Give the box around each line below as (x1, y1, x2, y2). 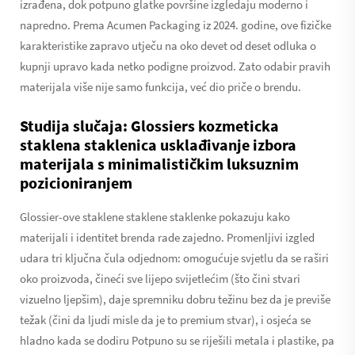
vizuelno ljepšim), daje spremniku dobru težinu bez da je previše (20, 291, 330, 307)
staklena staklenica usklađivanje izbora (20, 134, 296, 155)
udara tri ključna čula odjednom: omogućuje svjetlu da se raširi (20, 250, 329, 265)
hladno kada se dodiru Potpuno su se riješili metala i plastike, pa (20, 332, 334, 348)
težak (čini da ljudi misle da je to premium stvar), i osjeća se (20, 311, 311, 327)
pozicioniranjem (20, 172, 132, 193)
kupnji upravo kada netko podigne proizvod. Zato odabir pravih (20, 58, 330, 74)
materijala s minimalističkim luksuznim (20, 153, 299, 174)
